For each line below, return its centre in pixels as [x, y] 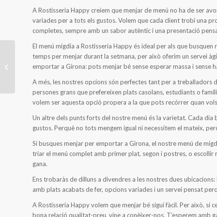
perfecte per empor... [46, 83]
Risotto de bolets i [43, 52]
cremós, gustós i [40, 72]
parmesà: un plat [40, 62]
